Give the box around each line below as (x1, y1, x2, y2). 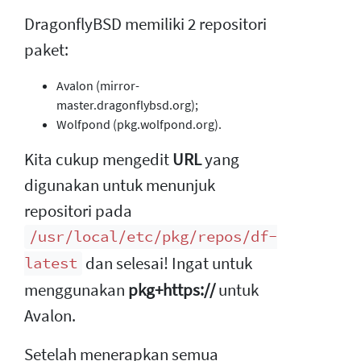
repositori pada (24, 200, 132, 222)
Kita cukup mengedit (24, 148, 172, 170)
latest (24, 254, 77, 273)
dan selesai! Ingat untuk (82, 252, 253, 274)
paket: (24, 39, 68, 60)
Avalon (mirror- (56, 77, 139, 93)
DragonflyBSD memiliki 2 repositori (24, 13, 267, 35)
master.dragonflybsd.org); (56, 96, 198, 113)
